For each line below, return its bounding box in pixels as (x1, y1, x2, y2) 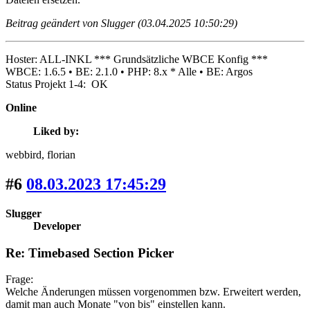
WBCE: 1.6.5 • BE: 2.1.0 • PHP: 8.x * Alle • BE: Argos (6, 66, 253, 78)
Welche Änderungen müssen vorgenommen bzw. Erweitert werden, (6, 286, 301, 298)
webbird (6, 149, 42, 161)
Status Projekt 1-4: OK (6, 78, 108, 91)
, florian (42, 149, 75, 161)
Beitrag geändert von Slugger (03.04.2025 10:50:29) (6, 17, 237, 30)
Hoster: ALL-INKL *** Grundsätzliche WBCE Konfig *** (6, 53, 268, 66)
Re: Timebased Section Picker (6, 245, 174, 260)
